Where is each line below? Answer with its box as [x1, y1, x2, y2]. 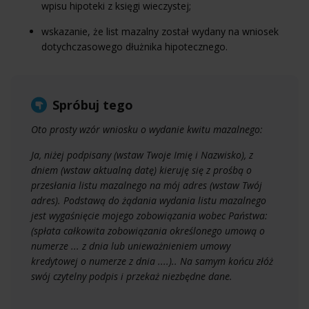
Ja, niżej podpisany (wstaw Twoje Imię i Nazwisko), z [31, 148, 253, 161]
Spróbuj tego [52, 96, 133, 113]
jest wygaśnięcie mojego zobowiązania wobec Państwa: [31, 208, 268, 222]
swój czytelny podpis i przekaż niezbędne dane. [31, 269, 232, 283]
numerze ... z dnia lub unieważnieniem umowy [31, 239, 230, 252]
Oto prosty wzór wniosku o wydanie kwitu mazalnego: [31, 122, 263, 136]
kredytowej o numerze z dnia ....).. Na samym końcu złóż [31, 254, 273, 268]
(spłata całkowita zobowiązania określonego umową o [31, 223, 265, 237]
